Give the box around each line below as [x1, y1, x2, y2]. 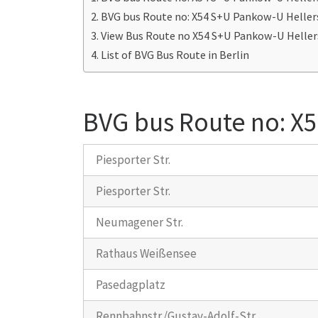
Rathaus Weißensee [96, 245, 197, 261]
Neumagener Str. [96, 214, 184, 230]
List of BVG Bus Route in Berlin [101, 48, 250, 62]
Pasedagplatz [96, 276, 166, 292]
